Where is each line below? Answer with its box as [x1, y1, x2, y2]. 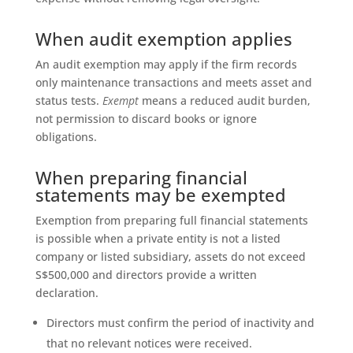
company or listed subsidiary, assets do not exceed [35, 248, 306, 264]
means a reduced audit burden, [138, 92, 310, 108]
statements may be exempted [35, 182, 286, 206]
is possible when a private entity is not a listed [35, 230, 281, 246]
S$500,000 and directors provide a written [35, 266, 257, 282]
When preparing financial [35, 165, 247, 189]
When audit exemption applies [35, 26, 292, 50]
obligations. [35, 128, 97, 144]
